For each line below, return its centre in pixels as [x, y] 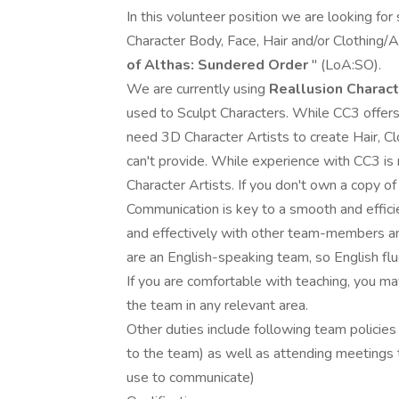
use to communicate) [191, 378]
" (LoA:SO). [346, 65]
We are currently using [198, 89]
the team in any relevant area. [217, 305]
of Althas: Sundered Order [219, 65]
